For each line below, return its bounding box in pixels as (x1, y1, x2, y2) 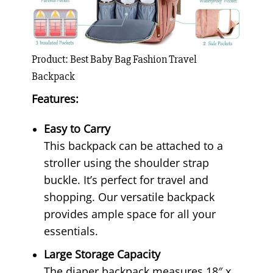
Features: (31, 91, 79, 107)
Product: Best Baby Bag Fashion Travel (31, 53, 197, 66)
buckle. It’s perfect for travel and (44, 172, 209, 188)
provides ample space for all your (44, 207, 216, 222)
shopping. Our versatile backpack (44, 190, 215, 205)
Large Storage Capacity (44, 246, 161, 261)
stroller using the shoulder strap (44, 155, 210, 171)
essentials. (44, 224, 99, 239)
